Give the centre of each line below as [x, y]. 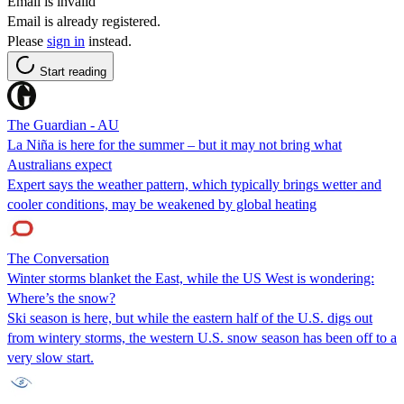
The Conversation [58, 258]
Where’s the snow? [61, 298]
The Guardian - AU [63, 124]
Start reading [73, 71]
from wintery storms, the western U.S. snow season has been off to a [202, 337]
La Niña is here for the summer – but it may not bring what [174, 144]
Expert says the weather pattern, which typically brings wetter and [194, 184]
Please [27, 41]
